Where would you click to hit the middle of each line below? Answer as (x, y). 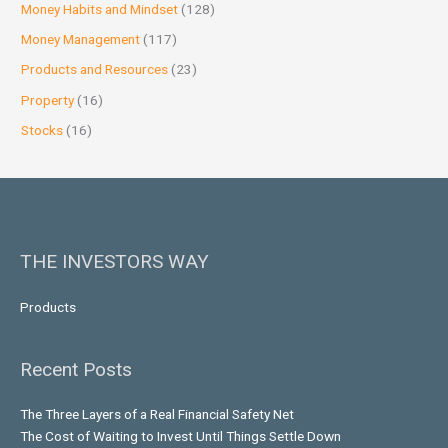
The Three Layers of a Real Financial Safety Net (157, 414)
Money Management (81, 39)
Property (48, 99)
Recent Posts (76, 369)
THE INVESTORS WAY (114, 262)
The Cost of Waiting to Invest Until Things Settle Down (180, 436)
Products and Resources (95, 69)
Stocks (42, 130)
